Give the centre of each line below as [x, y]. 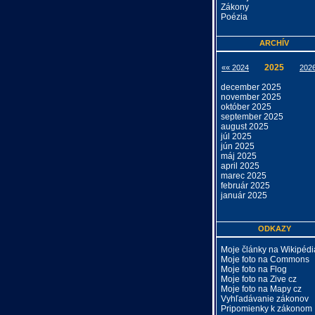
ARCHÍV [274, 43]
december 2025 [251, 87]
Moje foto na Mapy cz [261, 289]
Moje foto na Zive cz [259, 279]
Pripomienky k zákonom [266, 309]
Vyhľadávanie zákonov [265, 299]
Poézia [234, 17]
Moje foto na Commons [265, 259]
